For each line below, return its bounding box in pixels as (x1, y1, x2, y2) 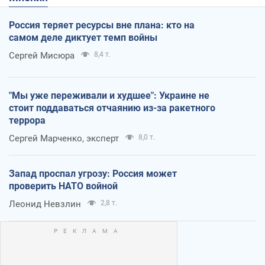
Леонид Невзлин (9, 198, 81, 209)
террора (9, 114, 46, 126)
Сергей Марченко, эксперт (9, 132, 119, 144)
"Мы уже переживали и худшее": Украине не (9, 89, 209, 101)
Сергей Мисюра (9, 50, 75, 61)
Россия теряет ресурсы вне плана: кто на (9, 19, 195, 31)
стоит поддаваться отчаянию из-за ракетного (9, 102, 215, 114)
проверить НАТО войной (9, 180, 118, 192)
